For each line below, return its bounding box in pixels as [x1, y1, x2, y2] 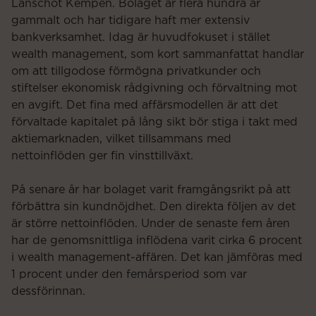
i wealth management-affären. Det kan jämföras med [11, 251, 303, 263]
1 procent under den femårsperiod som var [11, 268, 247, 280]
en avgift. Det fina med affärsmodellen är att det [11, 99, 278, 111]
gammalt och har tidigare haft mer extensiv [11, 14, 250, 26]
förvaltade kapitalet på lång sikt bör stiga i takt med [11, 116, 298, 128]
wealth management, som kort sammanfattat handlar [11, 48, 304, 60]
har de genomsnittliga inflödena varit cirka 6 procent [11, 234, 302, 246]
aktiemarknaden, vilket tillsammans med [11, 133, 231, 145]
